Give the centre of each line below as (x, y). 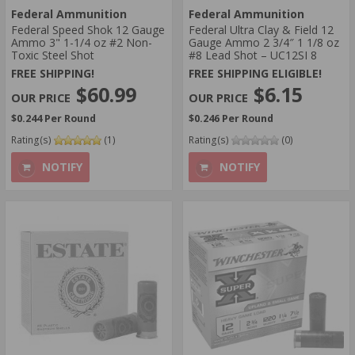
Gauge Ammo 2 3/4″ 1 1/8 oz (264, 43)
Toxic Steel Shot (53, 55)
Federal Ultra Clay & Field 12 (261, 30)
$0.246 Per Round (231, 118)
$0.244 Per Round (53, 118)
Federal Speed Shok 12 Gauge (88, 30)
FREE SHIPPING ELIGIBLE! (255, 73)
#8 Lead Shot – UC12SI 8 (253, 55)
